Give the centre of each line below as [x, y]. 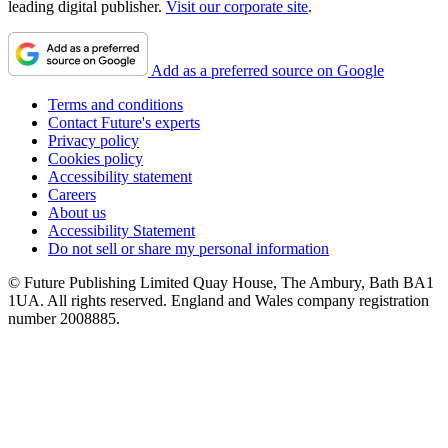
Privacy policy [93, 141]
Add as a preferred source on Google [267, 71]
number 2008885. [64, 319]
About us [77, 213]
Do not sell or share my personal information [188, 249]
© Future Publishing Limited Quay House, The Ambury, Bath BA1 [221, 283]
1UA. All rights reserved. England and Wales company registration [218, 301]
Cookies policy [95, 159]
